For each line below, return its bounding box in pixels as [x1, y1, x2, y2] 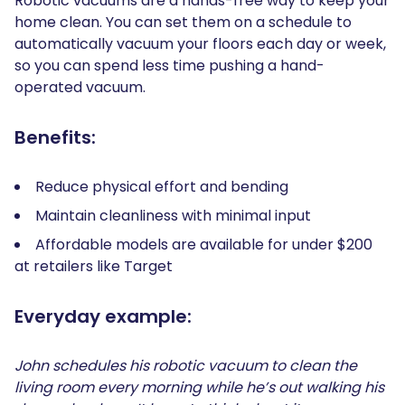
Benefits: [14, 125, 96, 151]
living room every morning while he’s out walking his [14, 377, 384, 399]
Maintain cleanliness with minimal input [35, 205, 315, 227]
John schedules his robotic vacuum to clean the [14, 355, 357, 377]
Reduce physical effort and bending [35, 176, 292, 198]
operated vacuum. [14, 77, 149, 99]
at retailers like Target [14, 256, 176, 278]
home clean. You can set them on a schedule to [14, 12, 352, 33]
